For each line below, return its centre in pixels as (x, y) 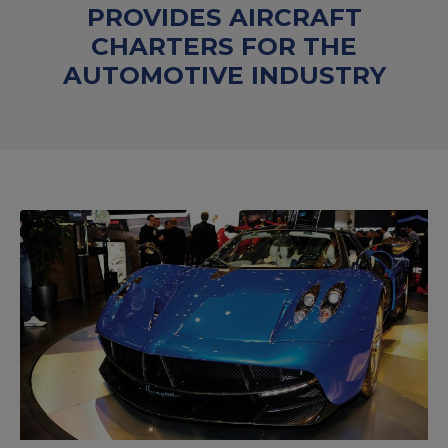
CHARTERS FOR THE (224, 46)
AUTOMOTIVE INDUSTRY (224, 75)
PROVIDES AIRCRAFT (224, 17)
